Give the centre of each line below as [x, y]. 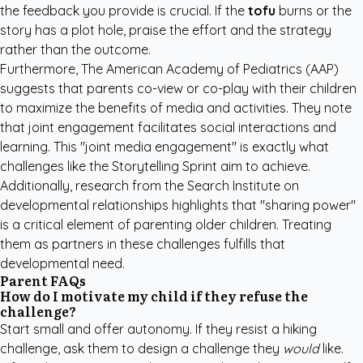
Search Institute [234, 186]
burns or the [314, 11]
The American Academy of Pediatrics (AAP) [210, 69]
